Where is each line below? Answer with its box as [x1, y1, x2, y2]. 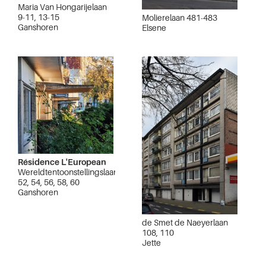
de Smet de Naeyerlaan [142, 217, 228, 227]
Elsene [142, 23, 166, 33]
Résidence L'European [18, 156, 106, 167]
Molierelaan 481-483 [142, 12, 217, 23]
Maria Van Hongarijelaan [18, 1, 107, 12]
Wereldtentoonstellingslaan [18, 166, 118, 177]
